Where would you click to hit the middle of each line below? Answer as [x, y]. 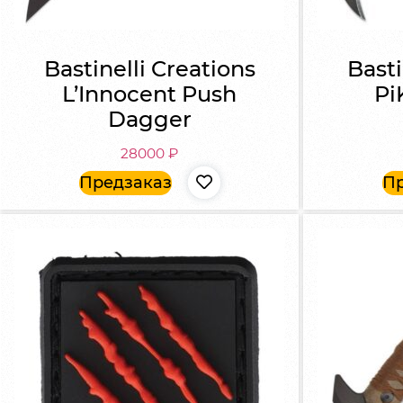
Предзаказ [125, 182]
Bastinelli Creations [149, 68]
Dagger [149, 119]
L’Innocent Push [150, 94]
